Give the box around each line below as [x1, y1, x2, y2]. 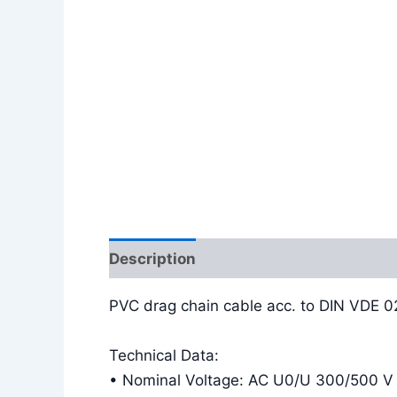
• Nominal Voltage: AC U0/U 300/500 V [109, 370, 393, 389]
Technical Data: [109, 346, 219, 364]
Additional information [215, 249, 385, 268]
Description [109, 249, 196, 268]
